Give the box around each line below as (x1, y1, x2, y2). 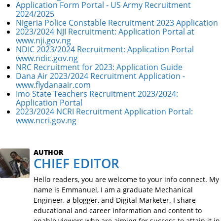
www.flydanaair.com (16, 79, 91, 90)
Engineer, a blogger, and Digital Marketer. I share (34, 195, 196, 205)
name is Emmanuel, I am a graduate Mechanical (34, 184, 193, 194)
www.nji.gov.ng (16, 35, 71, 46)
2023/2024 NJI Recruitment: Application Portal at (16, 26, 194, 37)
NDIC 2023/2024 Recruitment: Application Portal (16, 43, 194, 55)
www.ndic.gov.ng (16, 52, 78, 64)
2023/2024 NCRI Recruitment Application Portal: (16, 106, 193, 117)
